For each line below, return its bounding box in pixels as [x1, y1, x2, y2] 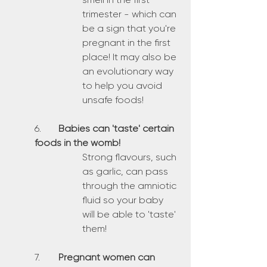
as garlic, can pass [82, 166, 170, 177]
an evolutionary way [82, 66, 176, 77]
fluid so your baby [82, 194, 166, 206]
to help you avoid [82, 80, 164, 91]
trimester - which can [82, 8, 179, 20]
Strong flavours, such [82, 151, 179, 163]
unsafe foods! [82, 94, 144, 105]
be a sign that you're [82, 23, 178, 34]
